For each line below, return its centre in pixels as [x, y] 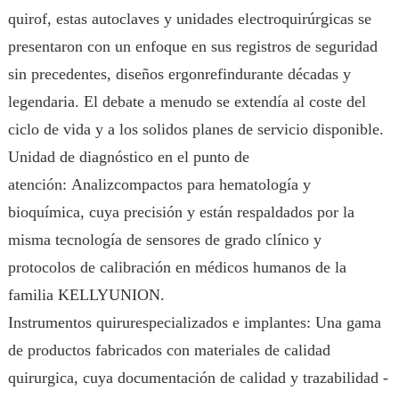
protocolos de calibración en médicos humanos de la [177, 267]
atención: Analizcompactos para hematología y [159, 184]
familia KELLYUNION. [86, 295]
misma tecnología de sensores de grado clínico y [164, 240]
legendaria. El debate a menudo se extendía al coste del [187, 102]
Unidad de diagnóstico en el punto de [128, 157]
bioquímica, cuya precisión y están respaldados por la [181, 212]
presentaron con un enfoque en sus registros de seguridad [192, 46]
